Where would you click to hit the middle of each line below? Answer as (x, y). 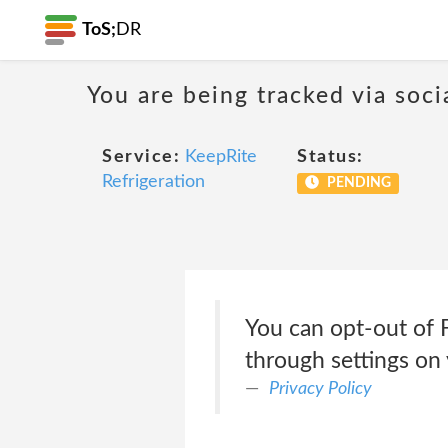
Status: (330, 157)
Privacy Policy (320, 388)
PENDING (357, 183)
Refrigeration (153, 182)
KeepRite (221, 157)
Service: (141, 157)
